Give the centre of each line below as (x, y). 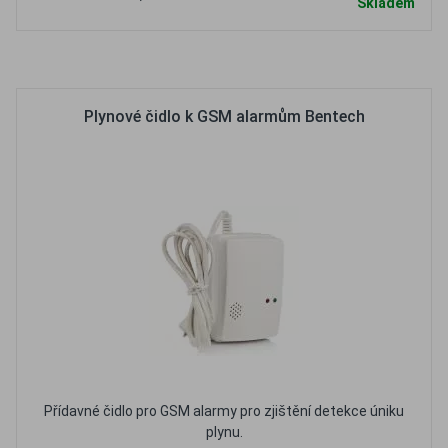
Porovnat (284, 59)
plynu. (224, 432)
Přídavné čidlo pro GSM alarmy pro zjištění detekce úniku (224, 411)
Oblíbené (184, 59)
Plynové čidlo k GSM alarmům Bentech (224, 116)
